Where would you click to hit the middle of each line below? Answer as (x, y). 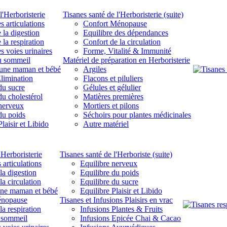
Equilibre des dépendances (126, 32)
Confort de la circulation (122, 42)
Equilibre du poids (109, 172)
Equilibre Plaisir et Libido (121, 191)
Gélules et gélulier (112, 87)
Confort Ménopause (115, 23)
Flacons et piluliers (113, 78)
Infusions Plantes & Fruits (121, 209)
